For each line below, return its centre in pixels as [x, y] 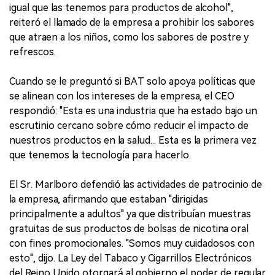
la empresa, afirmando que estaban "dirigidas [109, 199]
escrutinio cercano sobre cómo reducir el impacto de [129, 125]
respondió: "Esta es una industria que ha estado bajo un [133, 110]
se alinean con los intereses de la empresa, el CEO [122, 96]
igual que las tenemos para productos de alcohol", [121, 7]
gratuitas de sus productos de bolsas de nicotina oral [129, 228]
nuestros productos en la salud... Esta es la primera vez [133, 140]
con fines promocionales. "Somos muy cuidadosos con [132, 243]
